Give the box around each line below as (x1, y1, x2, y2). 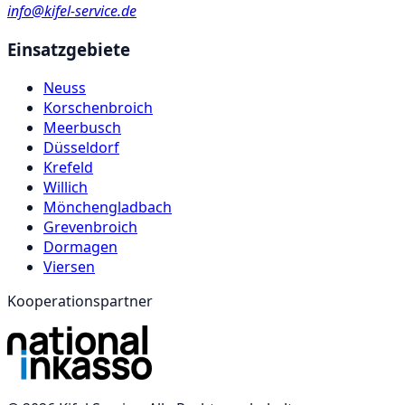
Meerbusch (43, 117, 121, 137)
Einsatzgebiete (7, 38, 130, 61)
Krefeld (43, 156, 93, 177)
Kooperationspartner (7, 290, 153, 311)
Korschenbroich (43, 97, 153, 118)
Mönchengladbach (43, 196, 172, 217)
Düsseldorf (43, 137, 119, 157)
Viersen (43, 256, 95, 277)
